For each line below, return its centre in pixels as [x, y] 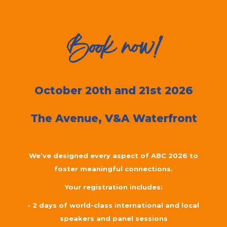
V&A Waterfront [151, 119]
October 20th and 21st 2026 [113, 91]
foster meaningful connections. [113, 169]
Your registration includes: [113, 187]
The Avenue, [67, 119]
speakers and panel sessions [113, 219]
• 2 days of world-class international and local [113, 205]
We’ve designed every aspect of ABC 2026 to [113, 156]
